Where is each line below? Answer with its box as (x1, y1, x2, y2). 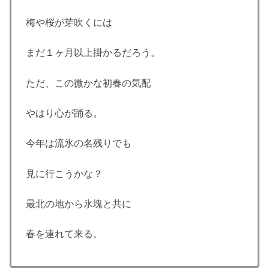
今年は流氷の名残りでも (26, 138, 131, 149)
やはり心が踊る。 (26, 107, 103, 118)
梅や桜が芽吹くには (26, 17, 112, 28)
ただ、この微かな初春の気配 (26, 77, 151, 88)
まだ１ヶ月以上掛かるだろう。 (26, 47, 160, 58)
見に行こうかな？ (26, 168, 103, 179)
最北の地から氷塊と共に (26, 199, 131, 210)
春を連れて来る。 (26, 229, 103, 240)
